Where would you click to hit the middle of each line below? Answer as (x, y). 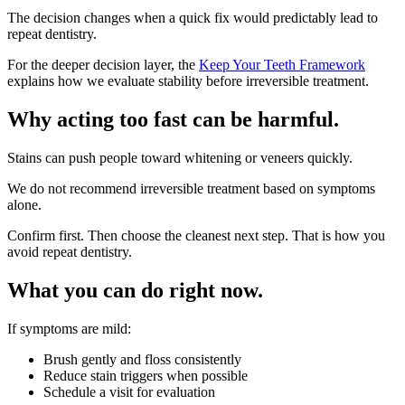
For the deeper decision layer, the (101, 65)
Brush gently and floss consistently (142, 359)
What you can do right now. (135, 291)
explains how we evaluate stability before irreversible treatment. (188, 81)
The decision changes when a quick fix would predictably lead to (193, 18)
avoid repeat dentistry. (70, 252)
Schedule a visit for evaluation (129, 391)
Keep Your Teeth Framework (282, 65)
